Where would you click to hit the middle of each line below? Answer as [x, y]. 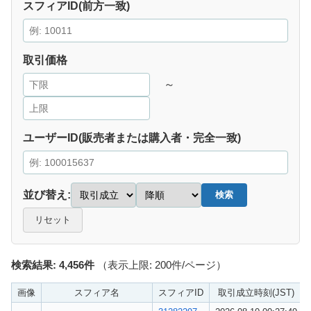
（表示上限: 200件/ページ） [160, 264]
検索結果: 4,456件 [53, 264]
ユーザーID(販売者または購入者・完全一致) [132, 137]
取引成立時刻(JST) [256, 292]
